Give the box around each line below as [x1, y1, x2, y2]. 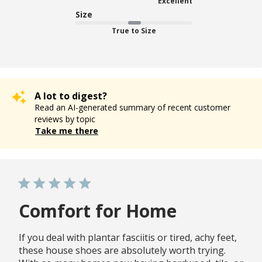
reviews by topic [35, 113, 95, 125]
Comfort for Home [19, 198, 177, 223]
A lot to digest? [35, 89, 107, 102]
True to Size [112, 25, 156, 36]
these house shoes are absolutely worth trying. [19, 243, 226, 257]
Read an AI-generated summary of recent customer [35, 101, 230, 113]
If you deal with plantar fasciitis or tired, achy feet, [19, 230, 237, 244]
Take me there [35, 125, 98, 136]
